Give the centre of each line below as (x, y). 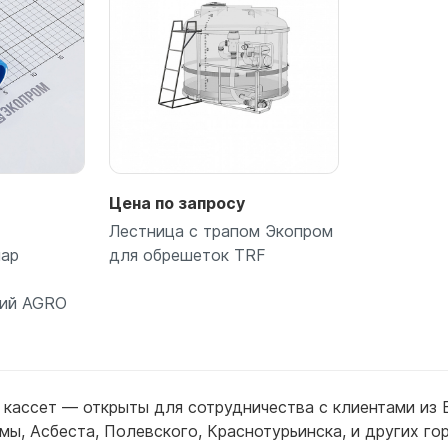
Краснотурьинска (274, 430)
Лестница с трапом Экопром (220, 230)
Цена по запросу (176, 202)
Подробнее (224, 372)
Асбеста (62, 430)
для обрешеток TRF (187, 254)
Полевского (151, 430)
